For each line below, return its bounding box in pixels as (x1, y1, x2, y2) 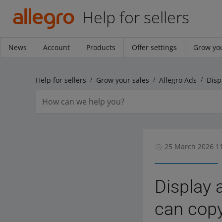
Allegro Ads (159, 75, 197, 85)
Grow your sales (96, 75, 149, 85)
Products (86, 43, 115, 52)
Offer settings (132, 43, 177, 52)
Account (43, 43, 70, 52)
